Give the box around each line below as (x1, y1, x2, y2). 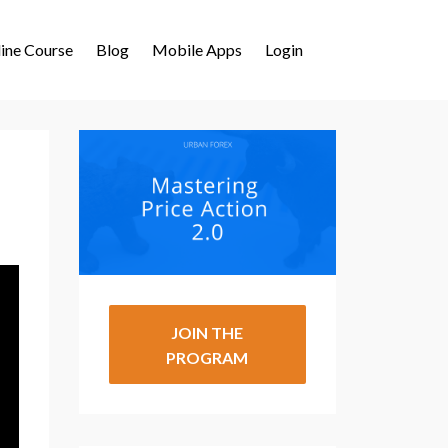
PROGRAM (166, 347, 249, 367)
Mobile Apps (152, 40, 242, 59)
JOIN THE (171, 322, 244, 342)
